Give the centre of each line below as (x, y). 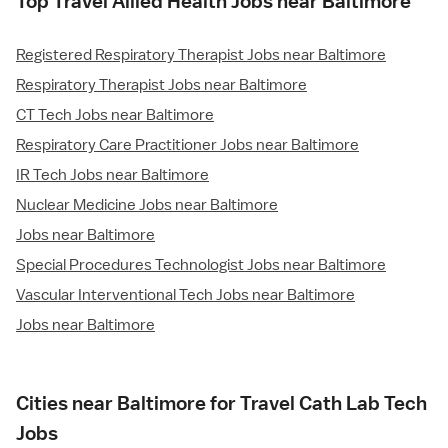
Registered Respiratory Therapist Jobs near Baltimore (201, 55)
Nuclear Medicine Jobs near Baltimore (147, 205)
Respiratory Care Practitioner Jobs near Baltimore (187, 145)
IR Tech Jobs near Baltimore (112, 175)
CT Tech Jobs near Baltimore (115, 115)
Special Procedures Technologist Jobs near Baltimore (201, 265)
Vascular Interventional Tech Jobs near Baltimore (185, 295)
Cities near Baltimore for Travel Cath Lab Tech (221, 403)
